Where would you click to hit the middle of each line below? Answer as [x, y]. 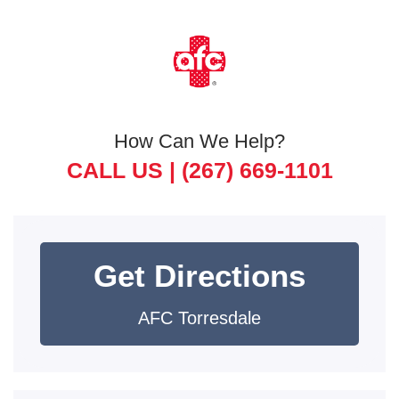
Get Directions [199, 276]
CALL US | [124, 170]
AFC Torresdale [199, 318]
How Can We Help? [199, 141]
